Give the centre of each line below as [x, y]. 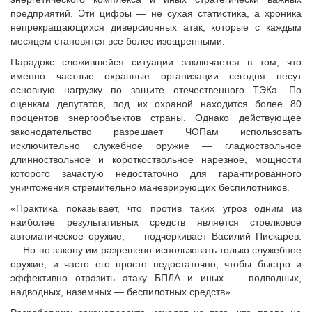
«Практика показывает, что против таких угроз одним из [156, 209]
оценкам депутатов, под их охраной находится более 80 [156, 104]
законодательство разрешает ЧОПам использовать [156, 132]
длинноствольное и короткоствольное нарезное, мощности [156, 160]
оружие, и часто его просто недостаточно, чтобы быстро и [156, 264]
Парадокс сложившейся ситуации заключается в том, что [156, 62]
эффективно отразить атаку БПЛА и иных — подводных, [156, 278]
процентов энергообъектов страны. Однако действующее [156, 118]
